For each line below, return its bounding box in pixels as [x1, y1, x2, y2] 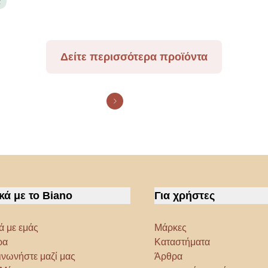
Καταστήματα [154, 237, 211, 248]
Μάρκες [154, 223, 187, 233]
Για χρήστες [154, 190, 215, 202]
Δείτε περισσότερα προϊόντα [60, 51, 208, 63]
